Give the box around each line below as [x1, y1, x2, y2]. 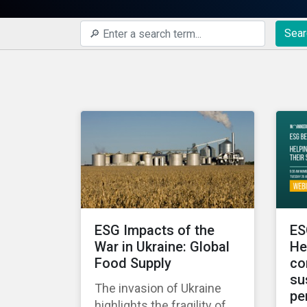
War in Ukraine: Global [95, 238, 230, 256]
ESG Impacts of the [95, 222, 214, 239]
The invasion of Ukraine [95, 281, 221, 296]
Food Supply [95, 255, 171, 272]
